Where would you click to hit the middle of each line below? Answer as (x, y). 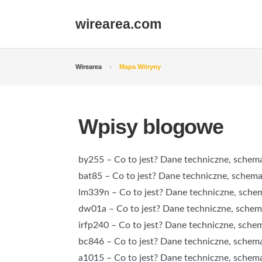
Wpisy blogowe (151, 127)
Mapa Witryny (140, 67)
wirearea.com (118, 24)
